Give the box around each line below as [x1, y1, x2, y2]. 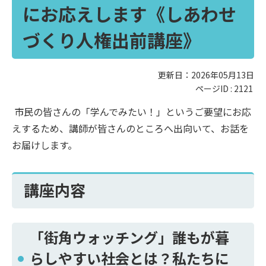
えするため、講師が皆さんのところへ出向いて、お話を [12, 121, 249, 135]
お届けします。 [12, 137, 77, 152]
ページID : [195, 82, 234, 94]
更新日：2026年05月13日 [158, 68, 254, 81]
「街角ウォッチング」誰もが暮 [30, 226, 229, 248]
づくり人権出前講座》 [23, 26, 201, 53]
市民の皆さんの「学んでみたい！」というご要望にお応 [12, 104, 251, 119]
